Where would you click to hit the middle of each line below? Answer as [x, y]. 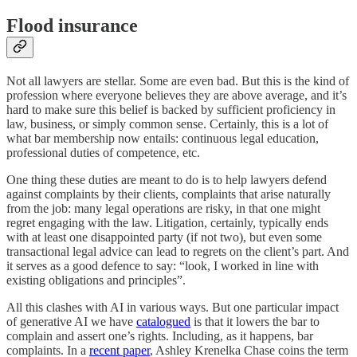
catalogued [163, 322]
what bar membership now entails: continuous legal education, [163, 139]
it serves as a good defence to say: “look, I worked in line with [163, 266]
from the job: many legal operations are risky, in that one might [163, 209]
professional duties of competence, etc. [103, 153]
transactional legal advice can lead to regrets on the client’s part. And [178, 252]
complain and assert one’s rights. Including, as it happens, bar [160, 336]
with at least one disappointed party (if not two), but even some [164, 237]
